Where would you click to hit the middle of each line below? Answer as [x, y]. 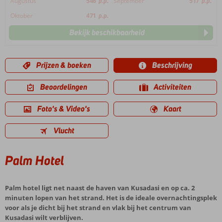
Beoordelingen [64, 87]
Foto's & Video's [64, 109]
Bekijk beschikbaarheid [107, 32]
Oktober [22, 16]
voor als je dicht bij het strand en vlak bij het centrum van [98, 208]
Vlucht [64, 131]
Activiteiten [172, 87]
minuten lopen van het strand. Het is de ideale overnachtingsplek [111, 198]
